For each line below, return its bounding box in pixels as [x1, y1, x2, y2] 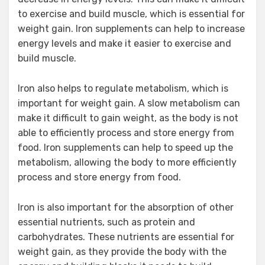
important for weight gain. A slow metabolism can [18, 97, 240, 109]
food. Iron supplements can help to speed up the [18, 141, 233, 153]
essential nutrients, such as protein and [18, 216, 195, 228]
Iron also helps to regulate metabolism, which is [18, 82, 228, 94]
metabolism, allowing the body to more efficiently [18, 156, 237, 168]
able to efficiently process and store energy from [18, 127, 234, 138]
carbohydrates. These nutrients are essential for [18, 231, 234, 243]
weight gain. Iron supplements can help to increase [18, 22, 245, 34]
